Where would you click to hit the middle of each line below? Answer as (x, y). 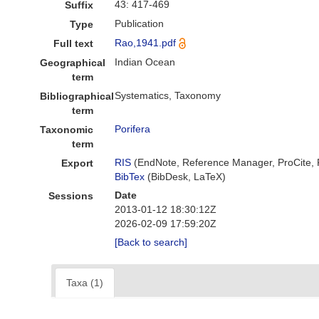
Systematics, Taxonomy (168, 95)
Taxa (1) (85, 283)
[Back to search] (151, 242)
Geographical (73, 63)
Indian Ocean (145, 62)
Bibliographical (77, 96)
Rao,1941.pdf (146, 43)
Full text (74, 43)
